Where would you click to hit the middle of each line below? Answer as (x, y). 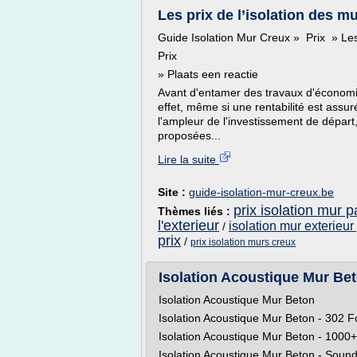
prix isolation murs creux (243, 242)
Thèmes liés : (196, 211)
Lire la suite (188, 159)
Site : (173, 192)
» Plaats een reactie (208, 74)
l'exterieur (188, 226)
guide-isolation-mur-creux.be (261, 192)
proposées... (189, 135)
